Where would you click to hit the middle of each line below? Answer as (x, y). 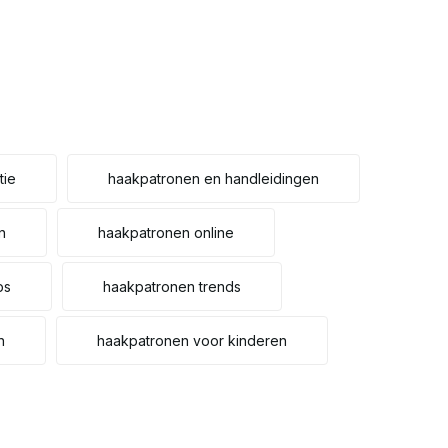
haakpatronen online (166, 232)
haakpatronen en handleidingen (213, 178)
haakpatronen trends (172, 286)
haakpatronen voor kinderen (192, 340)
